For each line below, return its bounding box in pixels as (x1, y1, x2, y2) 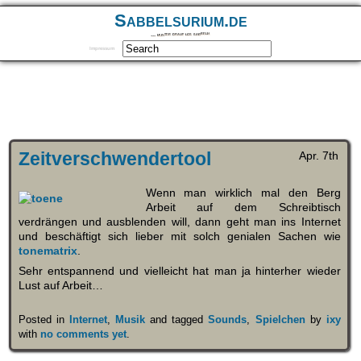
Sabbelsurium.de (114, 10, 247, 31)
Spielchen (255, 313, 305, 326)
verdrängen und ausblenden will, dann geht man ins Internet (18, 214, 341, 228)
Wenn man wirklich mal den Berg (145, 185, 341, 199)
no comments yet (39, 328, 127, 341)
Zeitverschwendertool (18, 148, 211, 170)
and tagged (145, 313, 209, 326)
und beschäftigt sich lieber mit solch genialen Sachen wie (18, 229, 341, 243)
